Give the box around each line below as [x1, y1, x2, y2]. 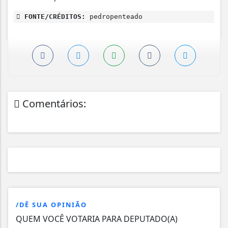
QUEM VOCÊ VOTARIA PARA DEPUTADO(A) [16, 213, 178, 224]
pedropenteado [85, 12, 142, 20]
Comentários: [20, 96, 86, 110]
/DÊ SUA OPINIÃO [16, 199, 87, 209]
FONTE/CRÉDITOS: [20, 12, 85, 20]
